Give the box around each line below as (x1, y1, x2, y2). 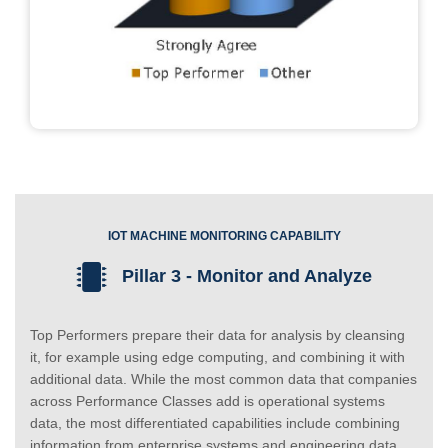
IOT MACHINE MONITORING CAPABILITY (107, 228, 341, 243)
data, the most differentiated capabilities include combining (30, 414, 400, 431)
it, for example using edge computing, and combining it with (30, 348, 405, 365)
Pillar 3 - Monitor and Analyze (116, 265, 372, 286)
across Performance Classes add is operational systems (30, 392, 385, 409)
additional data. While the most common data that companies (30, 370, 417, 387)
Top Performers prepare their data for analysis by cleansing (30, 326, 405, 343)
